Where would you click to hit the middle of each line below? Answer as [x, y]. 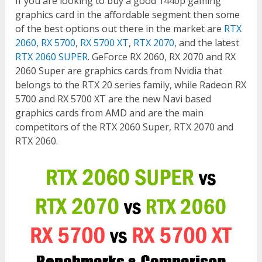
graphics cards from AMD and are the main [110, 113]
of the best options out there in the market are [120, 29]
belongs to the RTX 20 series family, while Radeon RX [131, 85]
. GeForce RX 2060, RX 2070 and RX [162, 57]
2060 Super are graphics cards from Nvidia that [119, 71]
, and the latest [207, 43]
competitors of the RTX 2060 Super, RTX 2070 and [125, 127]
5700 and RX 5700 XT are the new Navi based [113, 99]
